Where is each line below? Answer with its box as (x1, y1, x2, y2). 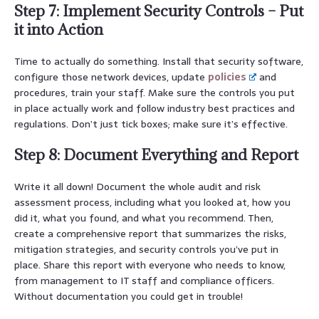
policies (208, 68, 246, 85)
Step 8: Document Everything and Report (14, 145, 298, 164)
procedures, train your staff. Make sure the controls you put (14, 84, 295, 100)
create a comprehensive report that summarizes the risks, (14, 225, 286, 241)
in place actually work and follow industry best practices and (14, 100, 295, 116)
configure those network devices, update (14, 68, 208, 85)
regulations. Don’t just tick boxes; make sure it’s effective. (14, 115, 288, 132)
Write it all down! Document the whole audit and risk (14, 178, 261, 194)
